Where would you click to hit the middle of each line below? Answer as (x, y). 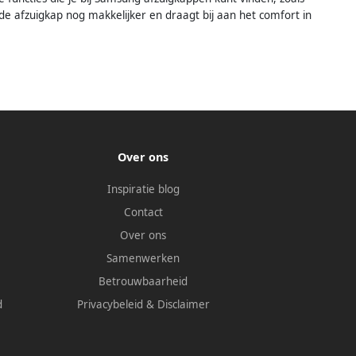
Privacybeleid (110, 305)
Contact (143, 213)
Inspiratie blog (143, 190)
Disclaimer (183, 305)
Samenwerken (143, 259)
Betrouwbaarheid (143, 282)
